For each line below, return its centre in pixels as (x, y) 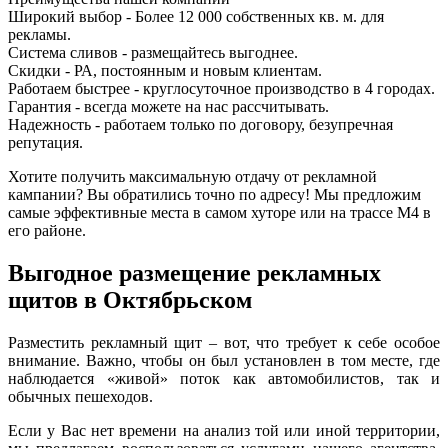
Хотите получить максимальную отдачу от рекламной (192, 176)
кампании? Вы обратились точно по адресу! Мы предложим (214, 194)
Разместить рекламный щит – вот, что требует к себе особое (224, 342)
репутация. (45, 142)
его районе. (47, 230)
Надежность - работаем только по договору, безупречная (200, 124)
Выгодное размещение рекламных (194, 272)
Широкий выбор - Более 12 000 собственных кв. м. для (196, 16)
